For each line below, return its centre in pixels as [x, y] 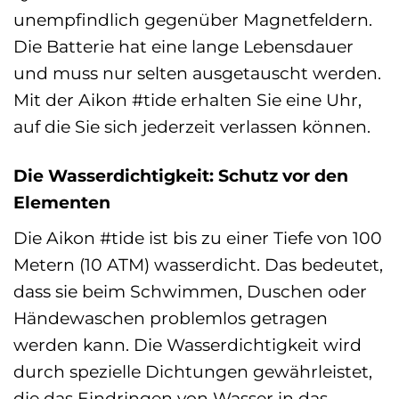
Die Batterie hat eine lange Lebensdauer [183, 47]
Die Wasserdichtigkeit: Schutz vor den [181, 175]
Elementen [62, 202]
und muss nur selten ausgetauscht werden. [197, 73]
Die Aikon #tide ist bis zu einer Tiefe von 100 [198, 237]
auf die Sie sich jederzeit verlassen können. [192, 127]
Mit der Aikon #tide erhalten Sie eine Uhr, [187, 100]
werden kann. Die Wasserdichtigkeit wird [187, 344]
